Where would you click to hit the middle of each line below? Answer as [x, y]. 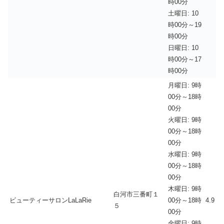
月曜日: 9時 [185, 85]
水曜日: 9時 [185, 154]
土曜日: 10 [183, 13]
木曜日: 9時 [185, 188]
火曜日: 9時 [185, 119]
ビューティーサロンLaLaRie [50, 200]
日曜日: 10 [183, 47]
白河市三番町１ [136, 194]
